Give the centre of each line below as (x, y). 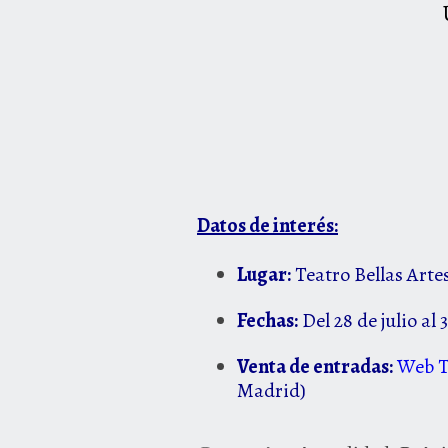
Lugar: (264, 275)
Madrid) (271, 391)
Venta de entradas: (315, 367)
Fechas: (267, 321)
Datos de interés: (267, 226)
